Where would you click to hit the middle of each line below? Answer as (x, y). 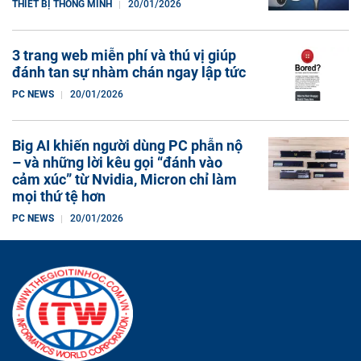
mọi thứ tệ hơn (59, 196)
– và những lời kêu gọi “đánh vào (117, 162)
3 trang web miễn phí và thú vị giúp (124, 55)
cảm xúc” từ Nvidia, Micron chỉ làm (124, 179)
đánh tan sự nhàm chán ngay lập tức (129, 72)
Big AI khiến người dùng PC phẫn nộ (127, 145)
